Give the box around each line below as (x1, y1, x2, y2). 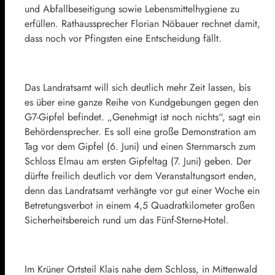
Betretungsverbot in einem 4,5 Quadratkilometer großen (25, 198, 255, 212)
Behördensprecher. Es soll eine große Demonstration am (25, 124, 256, 139)
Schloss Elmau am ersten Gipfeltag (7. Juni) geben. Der (25, 153, 251, 168)
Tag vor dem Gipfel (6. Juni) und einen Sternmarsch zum (25, 139, 255, 153)
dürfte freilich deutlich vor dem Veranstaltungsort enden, (25, 168, 257, 183)
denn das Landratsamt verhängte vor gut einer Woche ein (25, 183, 260, 198)
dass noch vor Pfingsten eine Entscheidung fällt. (25, 31, 222, 45)
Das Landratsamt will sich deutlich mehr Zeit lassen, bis (25, 80, 250, 95)
